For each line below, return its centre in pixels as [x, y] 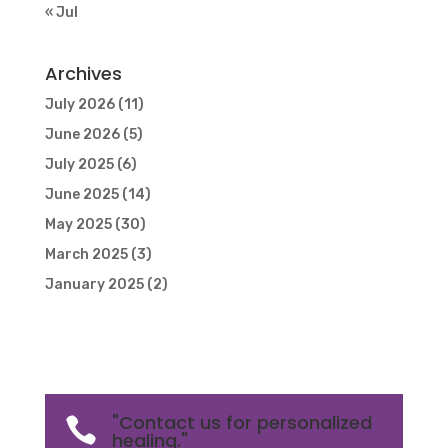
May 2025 [78, 225]
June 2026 [82, 135]
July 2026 [79, 105]
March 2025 [86, 255]
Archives [83, 74]
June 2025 [81, 195]
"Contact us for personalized [241, 423]
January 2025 [94, 285]
